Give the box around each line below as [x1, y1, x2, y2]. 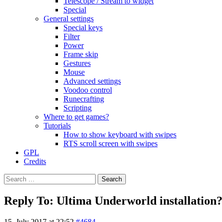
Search [3, 173, 25, 182]
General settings [44, 14, 94, 23]
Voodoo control [63, 86, 112, 94]
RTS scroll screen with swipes [63, 139, 158, 148]
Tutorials [44, 121, 71, 130]
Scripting [63, 104, 92, 112]
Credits [24, 157, 46, 166]
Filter [63, 32, 80, 41]
